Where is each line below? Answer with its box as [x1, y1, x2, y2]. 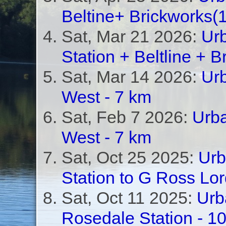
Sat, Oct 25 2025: [61, 148, 198, 167]
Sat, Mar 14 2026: [61, 67, 201, 86]
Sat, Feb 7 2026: [61, 107, 192, 127]
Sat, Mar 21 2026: [61, 27, 201, 46]
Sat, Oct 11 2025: [61, 188, 197, 207]
